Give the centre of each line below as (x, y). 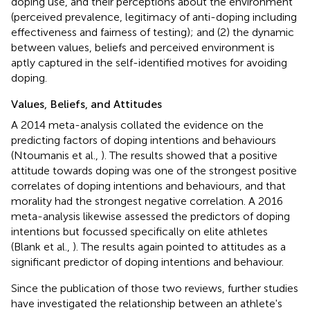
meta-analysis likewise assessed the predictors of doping (151, 216)
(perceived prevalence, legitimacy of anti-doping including (154, 17)
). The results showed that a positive (189, 155)
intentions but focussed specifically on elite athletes (139, 231)
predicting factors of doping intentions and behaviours (144, 140)
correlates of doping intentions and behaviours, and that (148, 185)
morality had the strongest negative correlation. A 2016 (147, 201)
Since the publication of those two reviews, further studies (155, 288)
